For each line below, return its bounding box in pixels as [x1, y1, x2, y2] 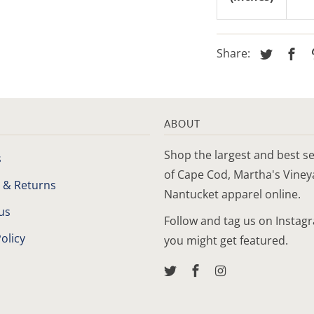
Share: [217, 45, 253, 61]
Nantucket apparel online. [164, 186, 301, 202]
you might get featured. [164, 232, 288, 248]
